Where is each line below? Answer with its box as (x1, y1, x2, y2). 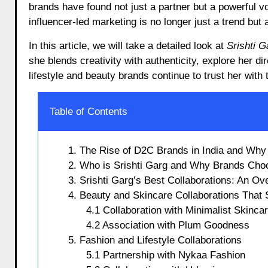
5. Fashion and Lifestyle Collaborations (68, 234, 242, 246)
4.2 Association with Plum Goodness (86, 219, 249, 231)
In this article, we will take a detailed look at (28, 39, 227, 51)
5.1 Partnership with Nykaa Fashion (86, 249, 245, 261)
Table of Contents (49, 105, 127, 117)
